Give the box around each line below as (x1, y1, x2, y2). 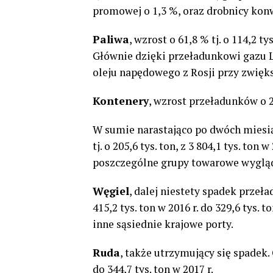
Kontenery (93, 94, 149, 108)
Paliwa (93, 32, 129, 46)
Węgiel (93, 184, 129, 198)
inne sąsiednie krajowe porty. (93, 217, 233, 231)
